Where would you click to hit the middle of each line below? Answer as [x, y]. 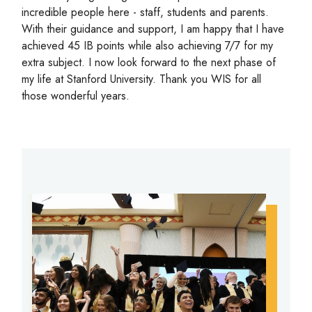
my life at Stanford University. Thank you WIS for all [142, 79]
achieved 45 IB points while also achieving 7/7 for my [148, 46]
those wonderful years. [76, 96]
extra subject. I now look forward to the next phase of [149, 63]
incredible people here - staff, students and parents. [146, 13]
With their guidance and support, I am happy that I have [153, 29]
